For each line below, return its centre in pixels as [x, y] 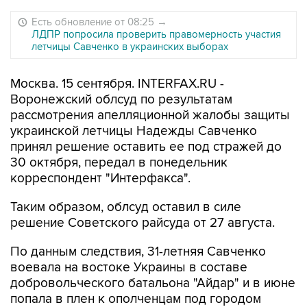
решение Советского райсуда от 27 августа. [143, 223]
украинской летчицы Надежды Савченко [134, 131]
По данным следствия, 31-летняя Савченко [138, 252]
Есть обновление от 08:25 [94, 22]
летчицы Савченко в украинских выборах [130, 47]
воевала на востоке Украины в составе [129, 268]
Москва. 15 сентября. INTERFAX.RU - [117, 84]
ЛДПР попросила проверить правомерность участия [156, 34]
